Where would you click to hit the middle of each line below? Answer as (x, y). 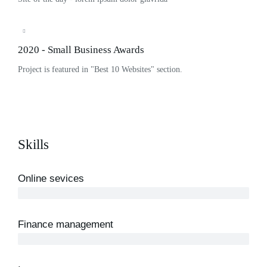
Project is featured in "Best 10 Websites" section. (100, 70)
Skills (33, 145)
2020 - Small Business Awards (81, 50)
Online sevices (51, 179)
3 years (37, 193)
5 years (37, 239)
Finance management (66, 225)
